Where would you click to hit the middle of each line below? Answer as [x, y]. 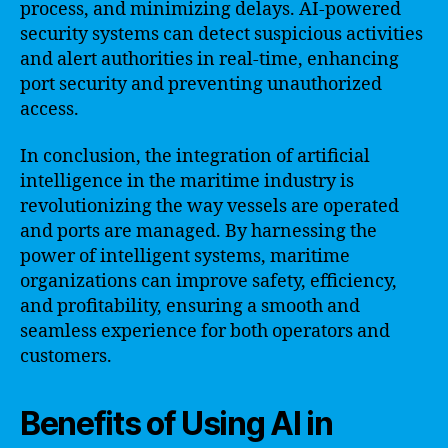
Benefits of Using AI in [176, 423]
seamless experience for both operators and [205, 331]
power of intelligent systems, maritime [185, 256]
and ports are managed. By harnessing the [198, 231]
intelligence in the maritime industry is [187, 181]
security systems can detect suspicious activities [221, 34]
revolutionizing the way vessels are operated [209, 206]
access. [49, 109]
